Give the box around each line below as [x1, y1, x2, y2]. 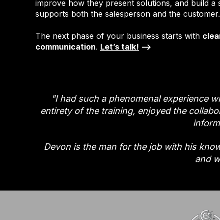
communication [35, 41, 96, 52]
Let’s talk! [100, 41, 139, 52]
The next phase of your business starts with [35, 30, 202, 41]
